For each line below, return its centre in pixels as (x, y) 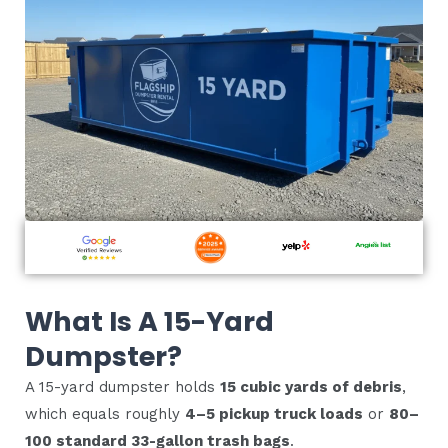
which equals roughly (105, 414)
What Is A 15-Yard (149, 322)
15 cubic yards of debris (311, 387)
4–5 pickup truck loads (274, 414)
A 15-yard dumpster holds (122, 387)
